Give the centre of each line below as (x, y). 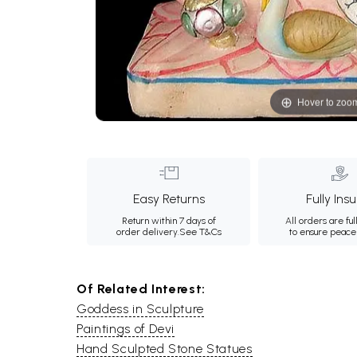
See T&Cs (200, 232)
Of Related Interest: (141, 289)
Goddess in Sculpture (140, 309)
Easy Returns (169, 199)
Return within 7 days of (169, 221)
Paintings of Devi (126, 329)
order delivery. (147, 232)
